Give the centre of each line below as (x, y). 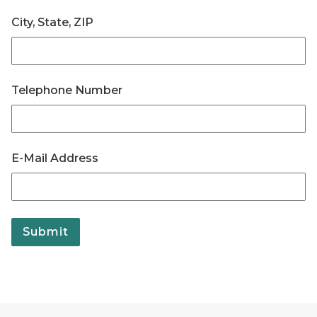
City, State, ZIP (52, 22)
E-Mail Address (55, 158)
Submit (46, 232)
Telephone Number (67, 90)
